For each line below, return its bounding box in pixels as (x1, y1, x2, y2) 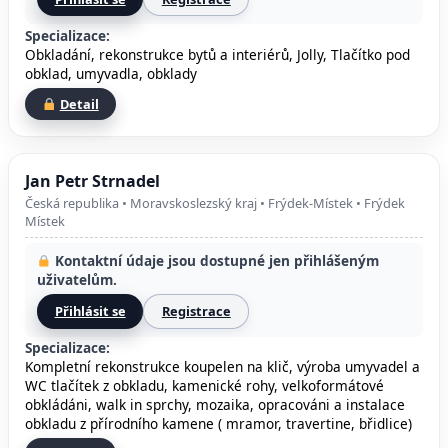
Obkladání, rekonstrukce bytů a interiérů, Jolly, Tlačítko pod (25, 44, 410, 64)
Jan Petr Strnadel (25, 170, 160, 193)
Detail (59, 94, 99, 113)
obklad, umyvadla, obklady (25, 63, 197, 83)
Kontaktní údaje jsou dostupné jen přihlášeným (50, 250, 379, 270)
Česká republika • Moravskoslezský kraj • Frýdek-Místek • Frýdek (25, 194, 405, 213)
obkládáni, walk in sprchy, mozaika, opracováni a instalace (25, 395, 405, 415)
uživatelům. (37, 269, 117, 289)
